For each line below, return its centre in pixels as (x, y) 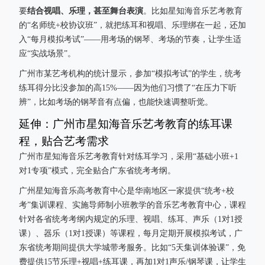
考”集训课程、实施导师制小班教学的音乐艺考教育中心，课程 (132, 205)
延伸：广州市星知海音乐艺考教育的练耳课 (126, 124)
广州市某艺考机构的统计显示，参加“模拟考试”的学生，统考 (130, 74)
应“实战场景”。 (47, 54)
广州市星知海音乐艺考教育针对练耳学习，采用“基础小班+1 (129, 156)
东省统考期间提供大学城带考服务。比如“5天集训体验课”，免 (132, 248)
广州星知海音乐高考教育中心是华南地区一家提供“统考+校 (127, 191)
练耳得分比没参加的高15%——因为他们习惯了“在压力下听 (128, 88)
